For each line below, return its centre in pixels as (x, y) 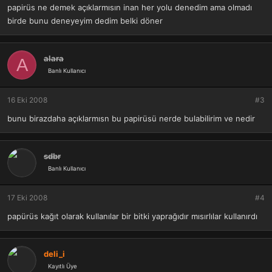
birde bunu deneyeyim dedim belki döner (85, 21)
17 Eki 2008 (27, 198)
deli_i (54, 253)
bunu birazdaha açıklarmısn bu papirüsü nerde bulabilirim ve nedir (131, 118)
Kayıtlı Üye (63, 266)
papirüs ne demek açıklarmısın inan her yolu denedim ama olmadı (130, 7)
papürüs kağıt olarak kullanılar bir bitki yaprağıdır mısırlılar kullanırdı (132, 216)
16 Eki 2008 (27, 100)
